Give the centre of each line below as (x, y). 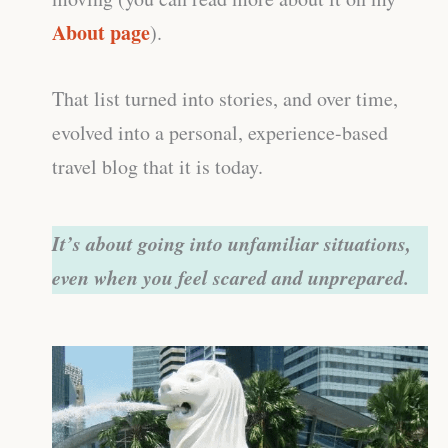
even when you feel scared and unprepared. (230, 277)
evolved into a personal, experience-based (220, 133)
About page (101, 33)
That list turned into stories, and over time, (225, 99)
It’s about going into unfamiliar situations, (231, 243)
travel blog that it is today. (157, 167)
